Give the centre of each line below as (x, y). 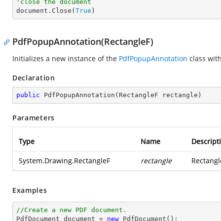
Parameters (34, 118)
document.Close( (46, 11)
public (28, 95)
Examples (30, 190)
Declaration (34, 78)
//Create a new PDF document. (72, 210)
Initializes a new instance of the (66, 58)
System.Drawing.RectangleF (64, 161)
